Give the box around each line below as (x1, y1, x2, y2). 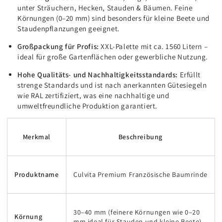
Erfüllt (179, 70, 201, 80)
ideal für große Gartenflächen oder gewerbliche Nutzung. (17, 52, 209, 62)
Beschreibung (118, 132, 163, 142)
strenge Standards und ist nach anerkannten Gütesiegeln (17, 80, 207, 90)
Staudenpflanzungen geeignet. (17, 24, 120, 34)
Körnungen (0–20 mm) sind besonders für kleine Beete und (17, 13, 210, 23)
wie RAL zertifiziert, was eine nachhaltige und (17, 91, 169, 101)
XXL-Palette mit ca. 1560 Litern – (101, 42, 208, 52)
